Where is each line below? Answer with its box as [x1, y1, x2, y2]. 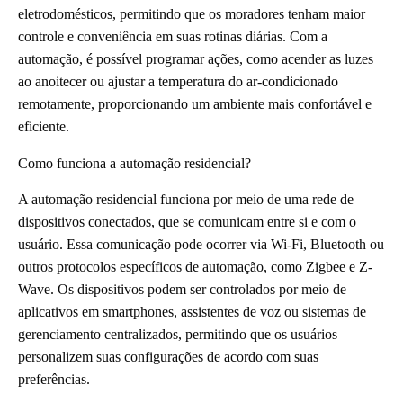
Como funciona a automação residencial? [18, 155, 251, 171]
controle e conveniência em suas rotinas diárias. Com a [18, 28, 327, 44]
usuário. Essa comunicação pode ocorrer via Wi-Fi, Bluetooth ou [18, 236, 384, 252]
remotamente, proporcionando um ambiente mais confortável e [18, 95, 372, 112]
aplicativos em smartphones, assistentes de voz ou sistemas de [18, 303, 366, 319]
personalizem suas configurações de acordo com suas [18, 348, 318, 364]
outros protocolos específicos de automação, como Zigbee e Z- [18, 258, 372, 274]
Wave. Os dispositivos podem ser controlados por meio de [18, 281, 346, 297]
